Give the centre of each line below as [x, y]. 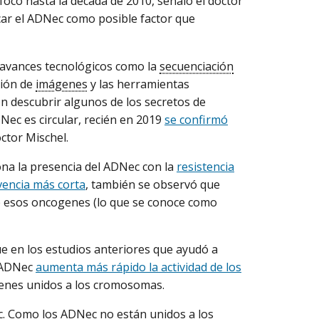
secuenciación [197, 66]
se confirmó [196, 119]
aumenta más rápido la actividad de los [138, 267]
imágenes [62, 84]
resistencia [205, 166]
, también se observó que [153, 184]
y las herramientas [138, 84]
